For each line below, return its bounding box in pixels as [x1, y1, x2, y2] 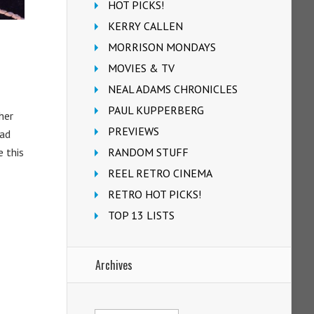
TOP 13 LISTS [108, 208, 175, 222]
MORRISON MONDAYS [108, 40, 216, 54]
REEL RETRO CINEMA [108, 166, 212, 180]
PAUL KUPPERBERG [108, 103, 204, 117]
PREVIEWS [108, 124, 159, 138]
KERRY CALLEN [108, 19, 183, 33]
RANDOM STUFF [108, 145, 189, 159]
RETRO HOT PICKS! [108, 187, 201, 201]
